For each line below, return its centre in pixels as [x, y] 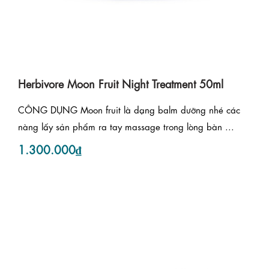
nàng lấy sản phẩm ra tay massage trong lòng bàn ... [126, 126]
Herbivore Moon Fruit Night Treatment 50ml [121, 83]
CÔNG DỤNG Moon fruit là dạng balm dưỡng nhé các [129, 110]
